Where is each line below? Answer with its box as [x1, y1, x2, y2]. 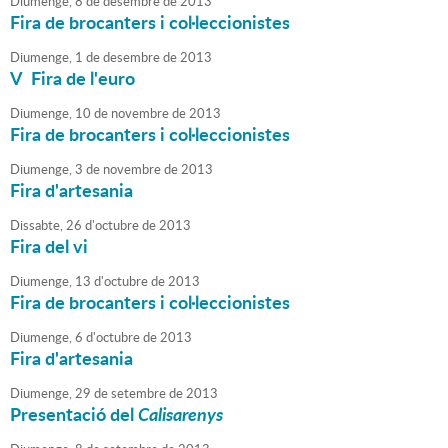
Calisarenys [138, 401, 223, 428]
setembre [108, 384, 166, 403]
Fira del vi [10, 233, 88, 260]
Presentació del [10, 401, 138, 428]
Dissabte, [10, 216, 63, 235]
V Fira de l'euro [10, 65, 135, 92]
